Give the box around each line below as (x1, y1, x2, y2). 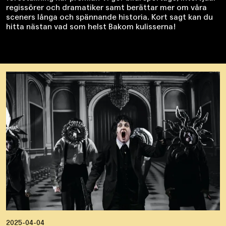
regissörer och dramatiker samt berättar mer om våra (6, 3, 207, 13)
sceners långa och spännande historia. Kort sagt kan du (6, 12, 213, 22)
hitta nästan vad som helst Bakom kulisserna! (6, 22, 176, 32)
